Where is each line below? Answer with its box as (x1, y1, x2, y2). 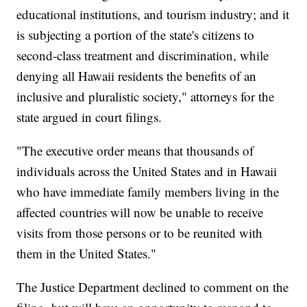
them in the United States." (16, 245, 157, 262)
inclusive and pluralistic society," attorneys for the (16, 88, 275, 106)
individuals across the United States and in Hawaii (16, 162, 278, 180)
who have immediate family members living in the (16, 183, 280, 201)
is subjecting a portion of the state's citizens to (16, 26, 255, 44)
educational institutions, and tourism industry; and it (16, 5, 290, 23)
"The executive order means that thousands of (16, 142, 254, 160)
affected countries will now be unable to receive (16, 204, 264, 221)
